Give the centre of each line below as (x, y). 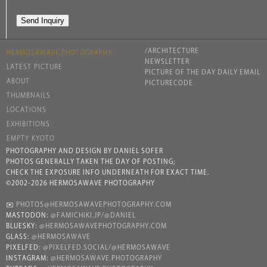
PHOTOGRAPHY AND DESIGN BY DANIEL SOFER (85, 151)
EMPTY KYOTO (31, 139)
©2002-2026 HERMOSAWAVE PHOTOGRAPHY (80, 183)
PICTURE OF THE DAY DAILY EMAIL (203, 72)
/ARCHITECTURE (172, 51)
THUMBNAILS (29, 96)
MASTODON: (28, 215)
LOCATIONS (27, 110)
